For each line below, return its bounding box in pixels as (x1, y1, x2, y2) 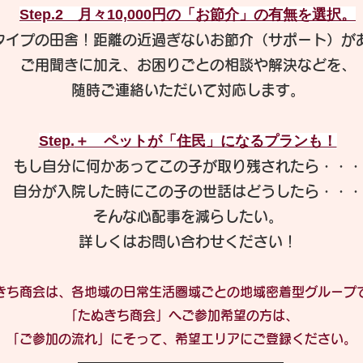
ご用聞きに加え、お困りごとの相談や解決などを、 (19, 58, 356, 72)
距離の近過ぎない (92, 32, 210, 47)
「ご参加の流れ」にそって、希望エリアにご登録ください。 (6, 332, 357, 345)
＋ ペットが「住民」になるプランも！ (74, 133, 337, 149)
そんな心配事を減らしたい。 (92, 209, 283, 224)
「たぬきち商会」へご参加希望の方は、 (64, 309, 298, 322)
